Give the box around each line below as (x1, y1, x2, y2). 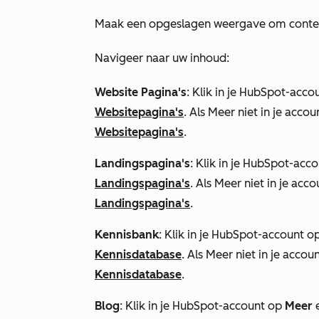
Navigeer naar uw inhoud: (95, 51, 229, 65)
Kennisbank (95, 228, 159, 241)
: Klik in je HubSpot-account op (120, 299, 285, 313)
